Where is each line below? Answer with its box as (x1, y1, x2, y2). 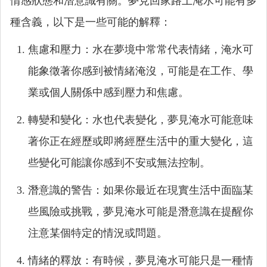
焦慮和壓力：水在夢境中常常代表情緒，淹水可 (28, 44, 253, 55)
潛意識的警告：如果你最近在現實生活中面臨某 (28, 184, 253, 196)
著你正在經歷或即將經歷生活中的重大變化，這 (28, 135, 253, 147)
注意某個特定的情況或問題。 (28, 227, 167, 239)
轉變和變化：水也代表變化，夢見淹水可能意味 (28, 114, 253, 126)
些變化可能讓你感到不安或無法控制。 (28, 157, 210, 169)
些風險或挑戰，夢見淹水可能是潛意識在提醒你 (28, 206, 253, 218)
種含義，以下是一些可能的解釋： (10, 16, 171, 28)
